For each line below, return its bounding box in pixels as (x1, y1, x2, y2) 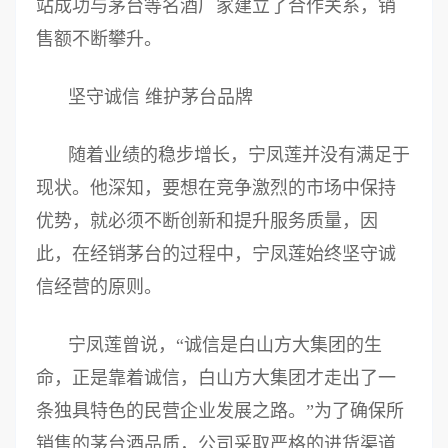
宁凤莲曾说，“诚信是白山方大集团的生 (68, 334, 382, 355)
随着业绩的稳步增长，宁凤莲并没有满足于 (68, 144, 410, 165)
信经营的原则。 (36, 276, 162, 297)
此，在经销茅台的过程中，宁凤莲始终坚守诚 (36, 243, 396, 264)
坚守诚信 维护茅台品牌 (68, 86, 253, 107)
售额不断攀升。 (36, 28, 162, 49)
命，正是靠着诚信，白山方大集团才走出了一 (36, 367, 396, 388)
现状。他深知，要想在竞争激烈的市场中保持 (36, 177, 396, 198)
